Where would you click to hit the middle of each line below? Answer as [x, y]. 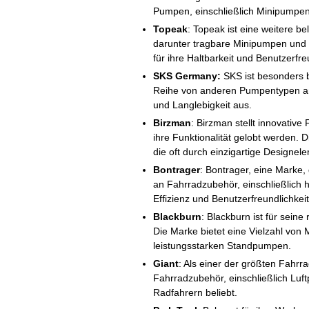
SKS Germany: [187, 76]
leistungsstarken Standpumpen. [222, 246]
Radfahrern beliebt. [195, 292]
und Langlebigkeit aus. [202, 105]
